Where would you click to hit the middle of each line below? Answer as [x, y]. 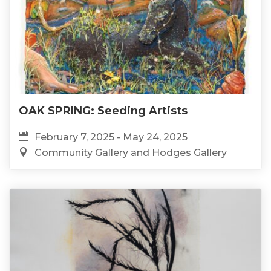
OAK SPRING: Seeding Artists [103, 110]
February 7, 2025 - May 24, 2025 [111, 137]
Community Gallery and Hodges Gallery [131, 152]
